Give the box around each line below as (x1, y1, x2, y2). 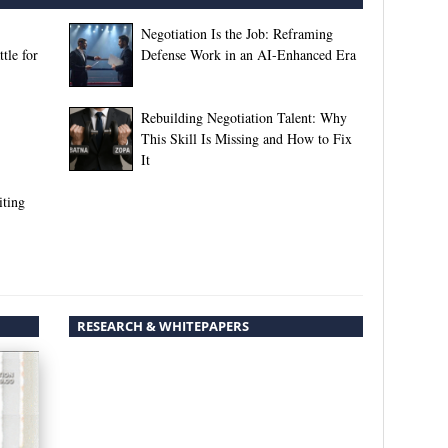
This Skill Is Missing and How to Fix (140, 129, 352, 149)
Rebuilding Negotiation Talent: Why (140, 108, 347, 128)
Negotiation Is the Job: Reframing (140, 24, 333, 44)
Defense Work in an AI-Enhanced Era (140, 45, 356, 65)
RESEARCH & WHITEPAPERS (76, 317, 249, 336)
